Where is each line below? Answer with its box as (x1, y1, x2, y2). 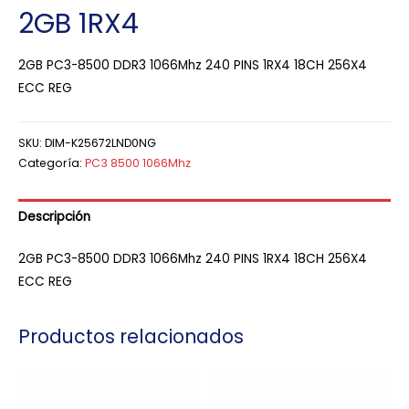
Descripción (18, 208, 90, 226)
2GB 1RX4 (18, 4, 139, 43)
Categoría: (18, 155, 85, 172)
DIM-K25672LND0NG (45, 135, 156, 152)
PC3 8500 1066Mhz (85, 155, 191, 172)
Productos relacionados (18, 323, 244, 351)
